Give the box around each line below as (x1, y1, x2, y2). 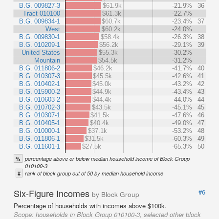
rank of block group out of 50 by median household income (25, 170, 163, 177)
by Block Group (92, 190, 139, 199)
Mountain (34, 56, 60, 64)
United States (22, 48, 60, 56)
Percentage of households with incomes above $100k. (14, 201, 167, 210)
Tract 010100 (23, 9, 60, 17)
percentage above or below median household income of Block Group (25, 155, 190, 162)
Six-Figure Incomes (14, 187, 92, 199)
